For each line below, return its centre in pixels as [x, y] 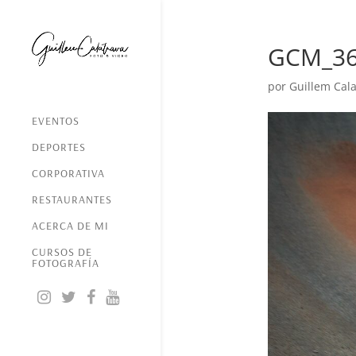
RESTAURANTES [72, 200]
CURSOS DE [62, 252]
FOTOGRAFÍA [66, 263]
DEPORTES [59, 147]
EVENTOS [56, 121]
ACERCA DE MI [70, 226]
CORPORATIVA [68, 174]
